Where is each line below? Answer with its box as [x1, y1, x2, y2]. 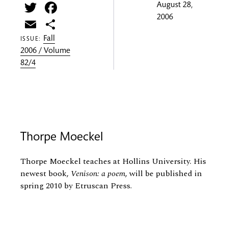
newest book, [20, 167, 71, 180]
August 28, [157, 2, 192, 10]
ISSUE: [20, 36, 44, 43]
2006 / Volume [20, 47, 70, 56]
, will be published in [125, 167, 202, 180]
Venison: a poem [71, 167, 125, 180]
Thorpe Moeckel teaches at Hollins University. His [20, 155, 206, 168]
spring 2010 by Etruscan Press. [20, 180, 132, 192]
